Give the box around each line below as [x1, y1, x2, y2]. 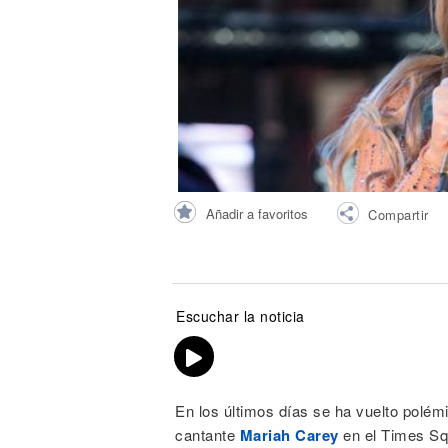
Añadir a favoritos [206, 203, 308, 223]
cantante [175, 424, 240, 445]
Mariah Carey [239, 424, 339, 446]
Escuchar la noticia [176, 306, 305, 326]
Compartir [368, 204, 429, 224]
